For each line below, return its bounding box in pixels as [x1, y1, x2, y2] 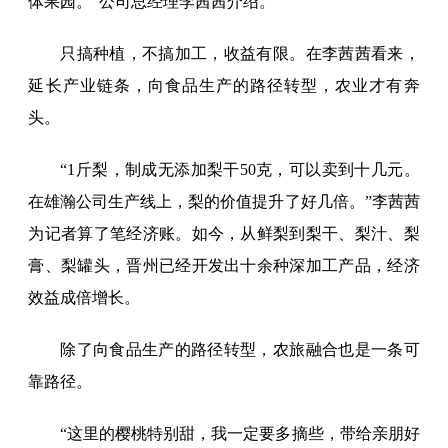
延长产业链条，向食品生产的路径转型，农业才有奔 [28, 77, 420, 95]
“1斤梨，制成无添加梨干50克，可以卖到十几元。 [60, 161, 420, 179]
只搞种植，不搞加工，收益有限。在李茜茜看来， [60, 45, 420, 63]
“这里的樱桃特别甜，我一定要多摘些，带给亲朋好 [60, 425, 420, 443]
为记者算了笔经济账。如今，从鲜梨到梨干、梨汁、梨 [28, 225, 420, 243]
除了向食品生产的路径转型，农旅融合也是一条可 [60, 341, 420, 359]
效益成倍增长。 [28, 289, 141, 307]
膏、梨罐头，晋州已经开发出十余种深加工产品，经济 [28, 257, 420, 275]
